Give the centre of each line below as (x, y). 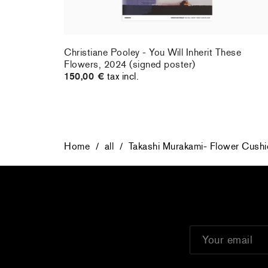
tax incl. (123, 77)
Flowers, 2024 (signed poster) (130, 65)
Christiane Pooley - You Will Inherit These (153, 53)
